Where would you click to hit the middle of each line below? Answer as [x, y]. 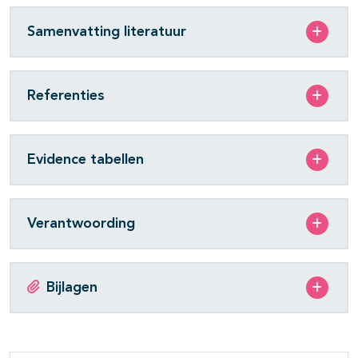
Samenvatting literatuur [107, 32]
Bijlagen [72, 287]
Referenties [66, 95]
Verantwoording [81, 223]
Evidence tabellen [86, 159]
